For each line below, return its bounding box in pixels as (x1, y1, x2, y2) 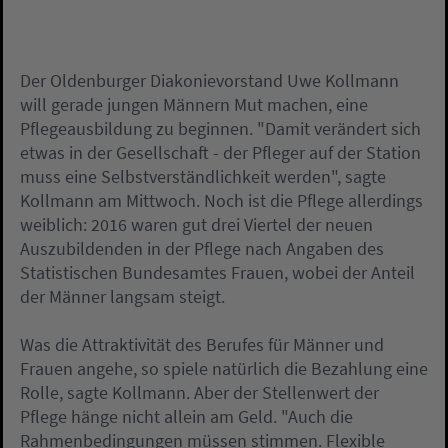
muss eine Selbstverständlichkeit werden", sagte (20, 165, 386, 188)
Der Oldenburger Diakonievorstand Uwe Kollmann (20, 69, 399, 92)
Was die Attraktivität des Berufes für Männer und (20, 333, 384, 356)
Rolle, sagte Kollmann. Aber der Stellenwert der (20, 381, 379, 404)
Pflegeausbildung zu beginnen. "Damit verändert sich (20, 117, 421, 140)
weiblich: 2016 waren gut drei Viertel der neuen (20, 213, 373, 236)
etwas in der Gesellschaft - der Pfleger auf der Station (20, 141, 421, 164)
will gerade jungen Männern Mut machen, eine (20, 93, 368, 116)
